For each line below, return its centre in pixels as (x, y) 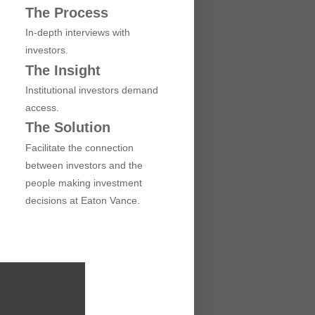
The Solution (68, 128)
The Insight (63, 70)
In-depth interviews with (78, 33)
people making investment (84, 182)
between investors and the (84, 165)
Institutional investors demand (92, 90)
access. (42, 108)
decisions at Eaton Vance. (83, 200)
